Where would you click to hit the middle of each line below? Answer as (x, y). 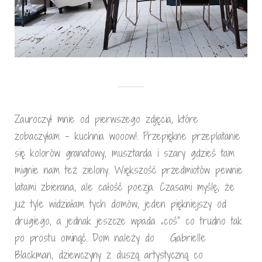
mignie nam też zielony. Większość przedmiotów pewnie (129, 170)
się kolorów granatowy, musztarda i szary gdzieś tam (125, 153)
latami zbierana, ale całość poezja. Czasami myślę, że (125, 187)
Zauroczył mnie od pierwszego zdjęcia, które (106, 119)
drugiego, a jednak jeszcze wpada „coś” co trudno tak (128, 221)
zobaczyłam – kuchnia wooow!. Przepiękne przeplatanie (127, 136)
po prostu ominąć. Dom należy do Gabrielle (110, 238)
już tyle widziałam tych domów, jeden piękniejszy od (120, 204)
